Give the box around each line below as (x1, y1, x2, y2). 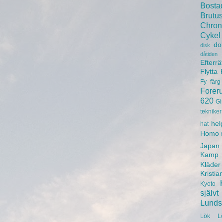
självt (200, 188, 219, 197)
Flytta (200, 67, 218, 75)
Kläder (200, 161, 221, 168)
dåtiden (200, 51, 218, 57)
